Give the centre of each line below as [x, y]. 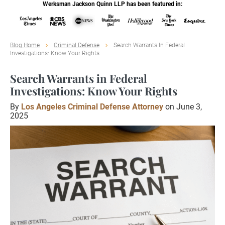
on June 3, [183, 106]
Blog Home [25, 45]
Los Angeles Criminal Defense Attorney [92, 106]
